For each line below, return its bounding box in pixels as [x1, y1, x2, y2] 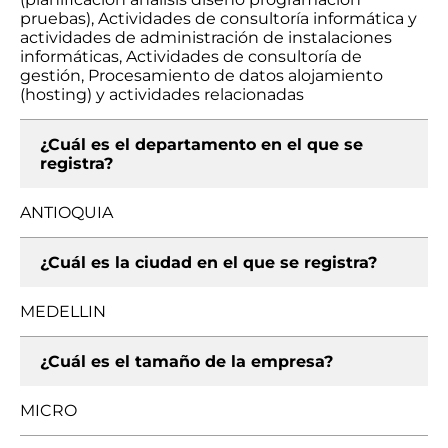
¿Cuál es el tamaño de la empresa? [40, 352, 333, 371]
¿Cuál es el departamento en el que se [40, 135, 363, 154]
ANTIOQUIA [20, 203, 113, 222]
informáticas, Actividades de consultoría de [20, 47, 362, 66]
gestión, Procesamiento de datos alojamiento [20, 66, 383, 85]
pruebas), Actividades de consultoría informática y [20, 9, 417, 28]
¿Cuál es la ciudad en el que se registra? [40, 253, 377, 272]
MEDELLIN [20, 302, 106, 321]
